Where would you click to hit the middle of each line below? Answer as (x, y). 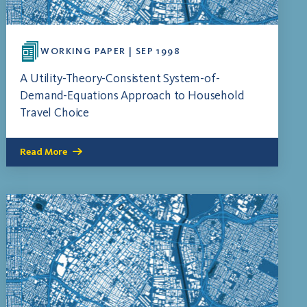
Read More (44, 152)
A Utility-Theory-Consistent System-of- (120, 78)
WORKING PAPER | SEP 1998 (110, 51)
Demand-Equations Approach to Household (132, 96)
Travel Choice (54, 113)
